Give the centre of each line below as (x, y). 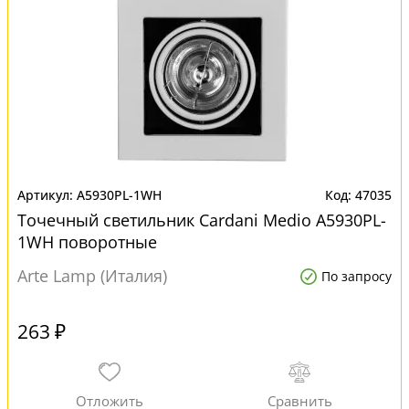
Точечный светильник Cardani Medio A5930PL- (202, 220)
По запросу (357, 276)
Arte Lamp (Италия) (92, 276)
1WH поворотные (87, 242)
